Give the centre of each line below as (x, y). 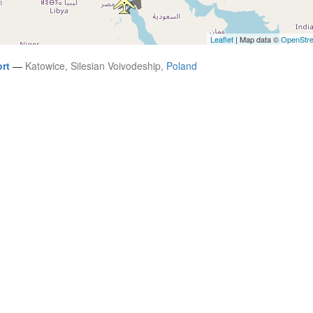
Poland (182, 66)
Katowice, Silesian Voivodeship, (96, 66)
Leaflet (222, 39)
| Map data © (257, 39)
